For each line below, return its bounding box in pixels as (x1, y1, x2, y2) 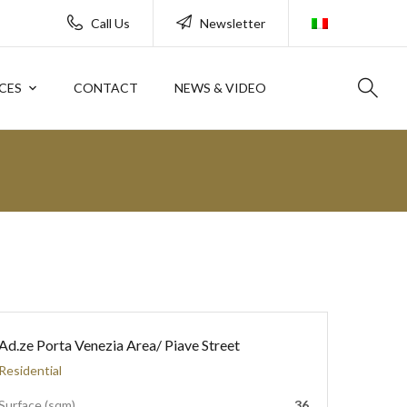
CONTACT (74, 80, 138, 95)
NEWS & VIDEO (174, 80, 266, 95)
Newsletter (200, 15, 265, 31)
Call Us (91, 15, 130, 31)
